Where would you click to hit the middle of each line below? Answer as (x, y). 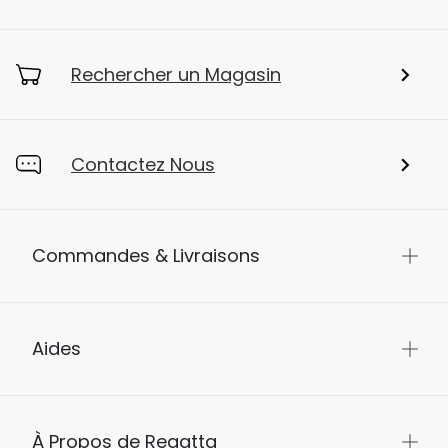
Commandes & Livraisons (146, 256)
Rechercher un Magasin (176, 75)
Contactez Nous (143, 165)
